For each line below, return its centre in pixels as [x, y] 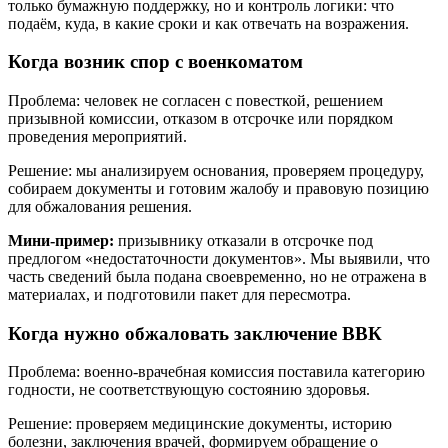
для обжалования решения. [100, 206]
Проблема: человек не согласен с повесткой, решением [195, 100]
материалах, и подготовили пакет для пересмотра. [179, 294]
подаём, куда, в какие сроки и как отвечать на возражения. [208, 23]
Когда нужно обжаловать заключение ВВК [195, 333]
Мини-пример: [61, 240]
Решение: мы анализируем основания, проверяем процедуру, [216, 170]
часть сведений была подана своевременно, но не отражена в [217, 276]
